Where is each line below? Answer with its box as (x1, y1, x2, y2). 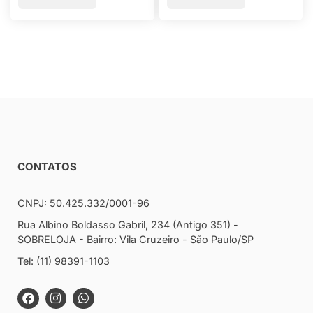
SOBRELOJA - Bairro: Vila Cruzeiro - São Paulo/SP (17, 233, 254, 245)
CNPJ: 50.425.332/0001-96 (17, 196, 150, 209)
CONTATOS (17, 159, 77, 173)
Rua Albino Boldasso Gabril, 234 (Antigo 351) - (17, 218, 238, 231)
